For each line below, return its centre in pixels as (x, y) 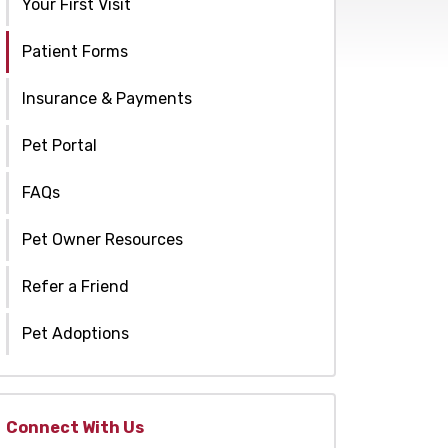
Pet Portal (59, 145)
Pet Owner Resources (102, 239)
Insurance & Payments (107, 98)
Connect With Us (75, 427)
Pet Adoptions (75, 333)
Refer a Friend (75, 286)
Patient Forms (75, 51)
